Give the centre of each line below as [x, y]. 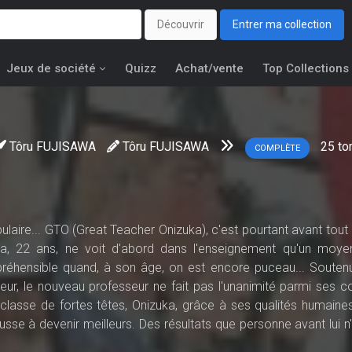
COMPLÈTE [277, 148]
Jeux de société [51, 68]
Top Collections [306, 68]
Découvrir [181, 25]
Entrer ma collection [282, 25]
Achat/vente [209, 68]
